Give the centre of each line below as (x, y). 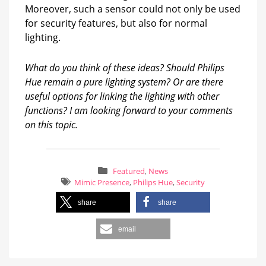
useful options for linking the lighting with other (122, 96)
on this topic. (51, 124)
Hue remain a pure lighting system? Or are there (124, 82)
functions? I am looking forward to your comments (129, 110)
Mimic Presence (102, 183)
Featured (129, 171)
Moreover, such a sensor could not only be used (133, 9)
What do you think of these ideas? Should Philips (125, 67)
